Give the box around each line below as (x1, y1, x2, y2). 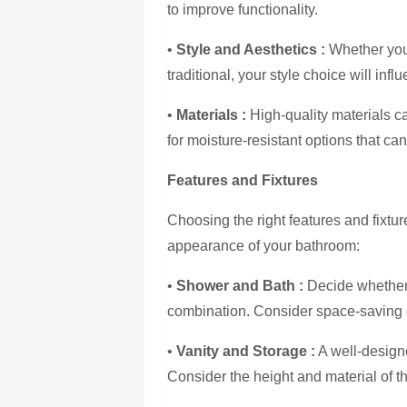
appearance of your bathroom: (167, 237, 361, 253)
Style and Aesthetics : (176, 41, 326, 57)
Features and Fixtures (167, 172, 319, 188)
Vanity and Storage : (176, 342, 316, 359)
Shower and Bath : (176, 277, 304, 293)
